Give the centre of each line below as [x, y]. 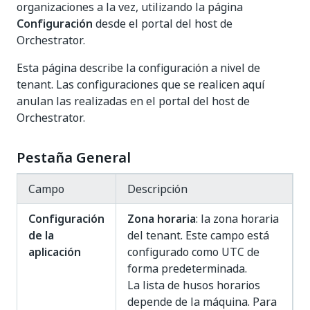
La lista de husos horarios [194, 285]
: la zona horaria [237, 219]
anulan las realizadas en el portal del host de [133, 101]
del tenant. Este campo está [198, 235]
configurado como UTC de [193, 252]
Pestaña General [74, 158]
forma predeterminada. [187, 268]
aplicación [55, 252]
